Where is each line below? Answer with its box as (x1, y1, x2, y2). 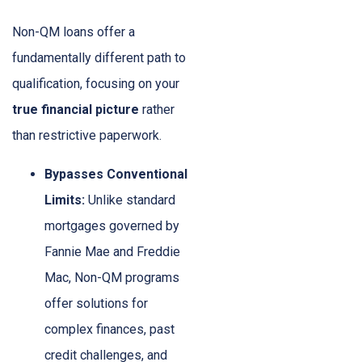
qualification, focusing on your (12, 76, 179, 92)
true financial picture (12, 102, 139, 118)
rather (139, 102, 175, 118)
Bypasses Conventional (44, 166, 187, 183)
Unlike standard (85, 192, 175, 208)
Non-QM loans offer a (12, 24, 135, 40)
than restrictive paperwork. (12, 128, 162, 144)
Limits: (44, 192, 85, 208)
